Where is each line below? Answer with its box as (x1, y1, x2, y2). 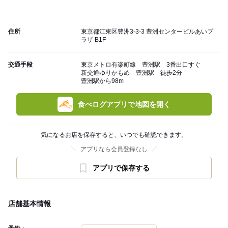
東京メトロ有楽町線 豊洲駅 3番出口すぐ (81, 61, 201, 69)
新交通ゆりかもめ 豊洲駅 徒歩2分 (81, 69, 182, 77)
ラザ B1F (81, 36, 106, 44)
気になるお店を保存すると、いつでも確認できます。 (41, 131, 187, 139)
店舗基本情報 (8, 199, 51, 208)
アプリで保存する (93, 164, 150, 173)
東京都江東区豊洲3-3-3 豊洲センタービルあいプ (81, 28, 213, 36)
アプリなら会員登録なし (80, 146, 148, 153)
